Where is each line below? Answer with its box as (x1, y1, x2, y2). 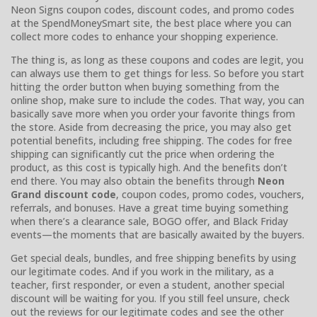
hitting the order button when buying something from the (11, 79, 279, 93)
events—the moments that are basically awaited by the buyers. (11, 227, 304, 241)
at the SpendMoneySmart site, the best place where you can (11, 16, 292, 30)
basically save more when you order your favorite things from (11, 106, 295, 120)
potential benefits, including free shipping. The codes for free (11, 133, 292, 147)
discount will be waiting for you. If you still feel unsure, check (11, 291, 289, 305)
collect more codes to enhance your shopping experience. (11, 29, 278, 43)
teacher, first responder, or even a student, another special (11, 277, 284, 292)
